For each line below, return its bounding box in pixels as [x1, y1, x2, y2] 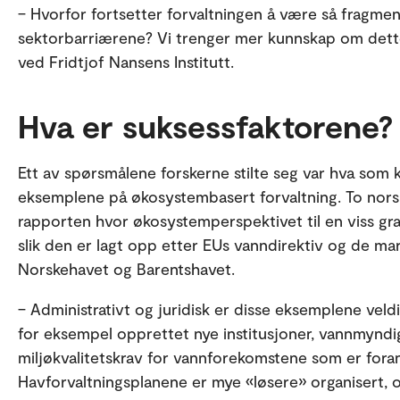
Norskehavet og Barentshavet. [18, 259, 235, 279]
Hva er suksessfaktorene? [18, 106, 393, 145]
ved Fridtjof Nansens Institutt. [18, 52, 234, 71]
